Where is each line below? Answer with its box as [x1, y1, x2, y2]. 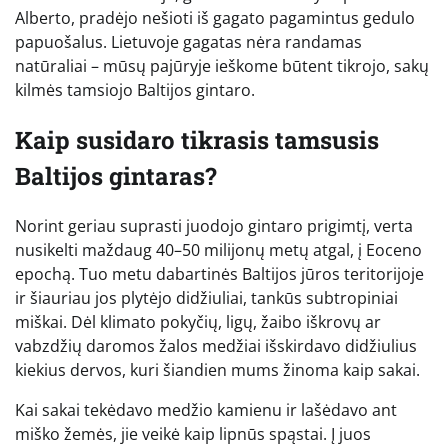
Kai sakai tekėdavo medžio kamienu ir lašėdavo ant [15, 399, 397, 422]
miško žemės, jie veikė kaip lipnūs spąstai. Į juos [15, 423, 371, 446]
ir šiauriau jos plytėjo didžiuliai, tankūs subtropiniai [15, 287, 398, 310]
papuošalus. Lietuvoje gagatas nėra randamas [15, 31, 362, 54]
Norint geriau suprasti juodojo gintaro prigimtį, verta [15, 215, 413, 238]
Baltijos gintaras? [15, 160, 217, 193]
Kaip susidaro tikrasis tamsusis [15, 124, 379, 157]
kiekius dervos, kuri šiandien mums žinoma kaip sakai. [15, 359, 420, 382]
